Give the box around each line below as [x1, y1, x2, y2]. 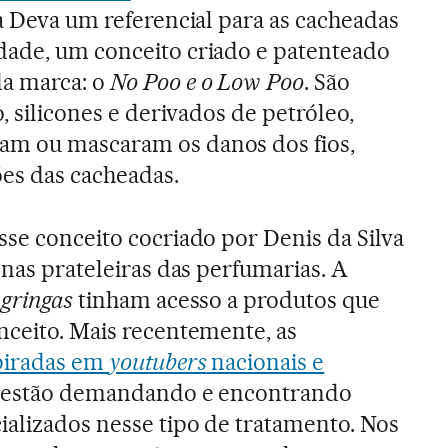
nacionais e [206, 348, 325, 376]
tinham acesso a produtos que [72, 286, 381, 314]
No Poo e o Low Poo [109, 68, 305, 96]
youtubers [108, 348, 207, 376]
